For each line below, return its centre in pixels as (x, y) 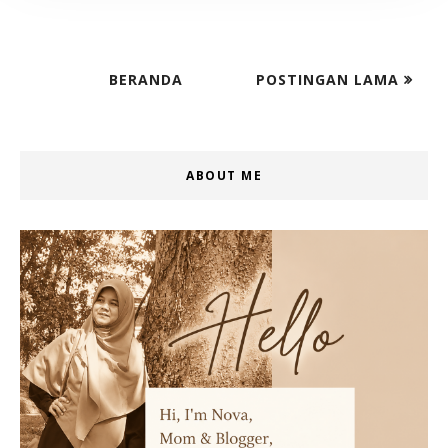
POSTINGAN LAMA (330, 79)
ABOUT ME (224, 175)
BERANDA (145, 79)
